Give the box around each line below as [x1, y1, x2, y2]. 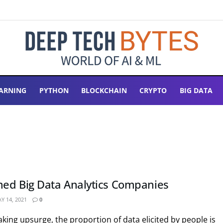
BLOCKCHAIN [81, 86, 127, 95]
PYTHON [39, 86, 69, 95]
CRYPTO [139, 86, 167, 95]
